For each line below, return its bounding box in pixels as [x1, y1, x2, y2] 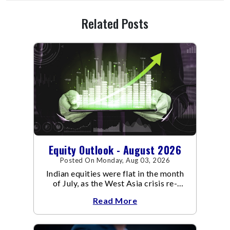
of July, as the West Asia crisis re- [52, 178, 178, 188]
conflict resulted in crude [68, 197, 162, 207]
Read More [92, 195, 138, 205]
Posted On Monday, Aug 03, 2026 [60, 156, 170, 164]
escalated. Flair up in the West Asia [50, 187, 180, 198]
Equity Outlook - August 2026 [48, 142, 182, 158]
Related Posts [82, 14, 148, 33]
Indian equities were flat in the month [46, 168, 184, 178]
